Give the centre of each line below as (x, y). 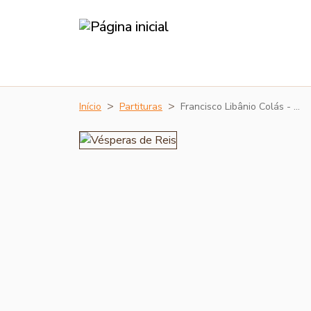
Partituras (141, 107)
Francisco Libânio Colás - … (240, 107)
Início (90, 107)
